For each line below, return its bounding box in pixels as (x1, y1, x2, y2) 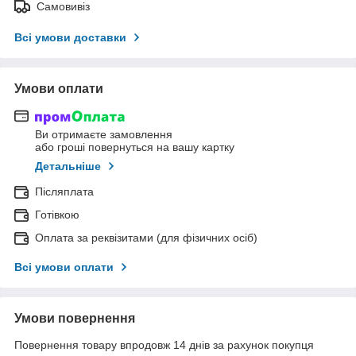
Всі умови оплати (14, 261, 114, 274)
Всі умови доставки (14, 30, 126, 44)
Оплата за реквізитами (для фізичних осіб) (35, 231, 257, 245)
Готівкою (35, 208, 79, 222)
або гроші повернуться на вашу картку (35, 141, 234, 154)
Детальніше (35, 160, 101, 173)
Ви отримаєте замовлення (35, 128, 172, 141)
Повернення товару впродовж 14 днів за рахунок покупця (14, 339, 314, 352)
